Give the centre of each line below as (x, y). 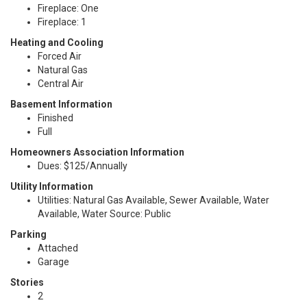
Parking (28, 234)
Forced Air (60, 56)
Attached (58, 248)
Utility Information (52, 186)
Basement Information (61, 104)
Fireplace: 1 (62, 22)
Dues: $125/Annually (83, 166)
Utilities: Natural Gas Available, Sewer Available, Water (153, 200)
